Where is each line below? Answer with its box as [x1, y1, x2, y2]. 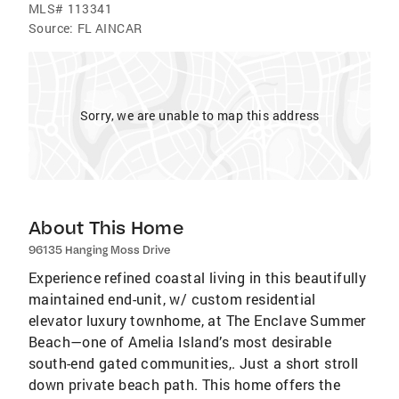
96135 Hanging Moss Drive [28, 243, 171, 256]
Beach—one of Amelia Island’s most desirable [28, 332, 332, 351]
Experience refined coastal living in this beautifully [28, 268, 367, 287]
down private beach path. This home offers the [28, 375, 340, 394]
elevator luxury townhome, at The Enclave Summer [28, 311, 366, 330]
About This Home [28, 216, 183, 239]
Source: [28, 20, 74, 37]
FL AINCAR [77, 20, 142, 37]
